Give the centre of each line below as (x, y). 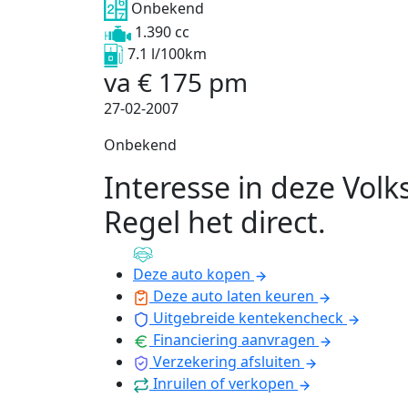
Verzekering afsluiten (227, 362)
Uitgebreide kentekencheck (248, 318)
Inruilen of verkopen (224, 384)
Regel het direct (211, 222)
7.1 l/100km (167, 54)
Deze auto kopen (192, 275)
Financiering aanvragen (234, 340)
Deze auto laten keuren (234, 296)
